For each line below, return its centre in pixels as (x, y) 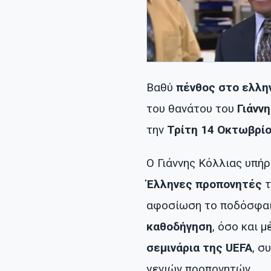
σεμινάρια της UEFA (199, 248)
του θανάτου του (192, 109)
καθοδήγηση (179, 227)
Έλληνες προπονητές (204, 184)
